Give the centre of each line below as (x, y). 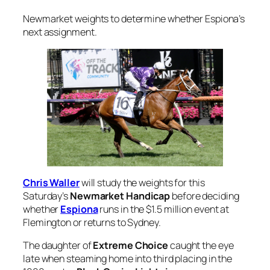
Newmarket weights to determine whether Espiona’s (134, 19)
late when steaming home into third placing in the (128, 259)
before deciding (205, 196)
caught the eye (201, 246)
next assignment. (60, 32)
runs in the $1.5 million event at (165, 209)
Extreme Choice (131, 246)
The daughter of (58, 246)
